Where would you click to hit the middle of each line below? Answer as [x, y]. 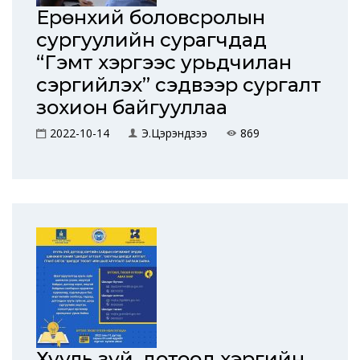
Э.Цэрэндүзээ [174, 133]
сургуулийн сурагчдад [151, 40]
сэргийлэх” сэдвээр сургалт [179, 85]
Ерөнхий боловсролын [151, 17]
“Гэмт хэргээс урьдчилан [164, 62]
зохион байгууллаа [132, 107]
